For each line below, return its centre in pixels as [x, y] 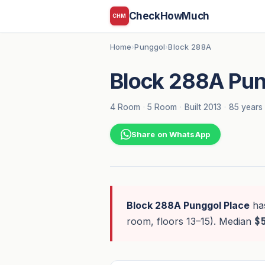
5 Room [162, 106]
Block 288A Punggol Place [188, 206]
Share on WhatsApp [170, 135]
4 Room [125, 106]
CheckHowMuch [169, 16]
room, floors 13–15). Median [190, 222]
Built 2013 [203, 106]
